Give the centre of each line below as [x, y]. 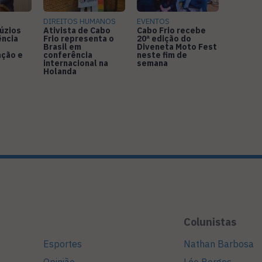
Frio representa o [79, 39]
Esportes [63, 244]
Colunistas [210, 222]
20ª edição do [164, 39]
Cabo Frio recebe [171, 31]
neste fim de [162, 55]
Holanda [60, 72]
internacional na [76, 63]
